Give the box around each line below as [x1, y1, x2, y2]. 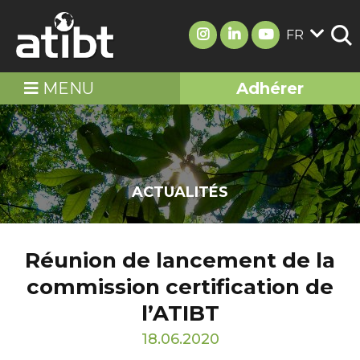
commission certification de [27, 274, 333, 300]
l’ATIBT [141, 301, 219, 326]
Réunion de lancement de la [25, 247, 335, 273]
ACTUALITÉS [132, 183, 228, 201]
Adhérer [236, 79, 304, 98]
